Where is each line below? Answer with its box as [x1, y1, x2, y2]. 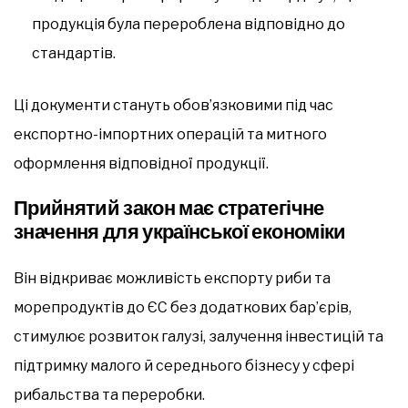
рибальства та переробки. [14, 385, 205, 403]
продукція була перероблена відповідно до [32, 15, 345, 33]
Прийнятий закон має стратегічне [14, 193, 324, 222]
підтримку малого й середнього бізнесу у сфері [14, 356, 354, 374]
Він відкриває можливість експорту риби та [14, 269, 331, 287]
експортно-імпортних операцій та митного [14, 125, 327, 143]
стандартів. [32, 44, 116, 62]
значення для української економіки [14, 217, 346, 246]
